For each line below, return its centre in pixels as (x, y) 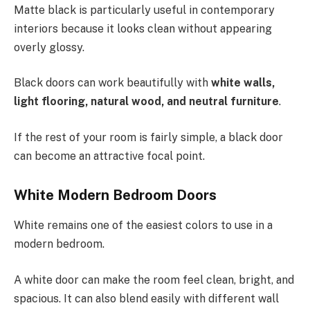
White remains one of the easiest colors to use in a (143, 225)
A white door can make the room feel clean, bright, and (154, 280)
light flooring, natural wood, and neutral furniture (146, 102)
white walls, (243, 83)
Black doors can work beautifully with (112, 83)
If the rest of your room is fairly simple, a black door (148, 137)
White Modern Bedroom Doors (115, 195)
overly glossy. (49, 47)
